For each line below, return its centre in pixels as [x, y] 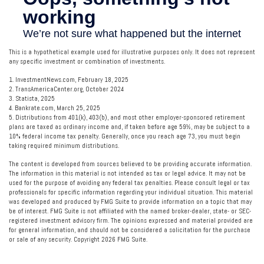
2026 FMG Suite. [124, 240]
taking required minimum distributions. [64, 146]
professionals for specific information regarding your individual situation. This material [131, 192]
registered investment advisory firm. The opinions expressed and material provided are [131, 221]
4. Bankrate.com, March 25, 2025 [55, 108]
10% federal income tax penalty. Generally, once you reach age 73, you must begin [125, 136]
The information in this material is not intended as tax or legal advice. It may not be [127, 174]
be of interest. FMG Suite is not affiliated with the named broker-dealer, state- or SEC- [130, 211]
